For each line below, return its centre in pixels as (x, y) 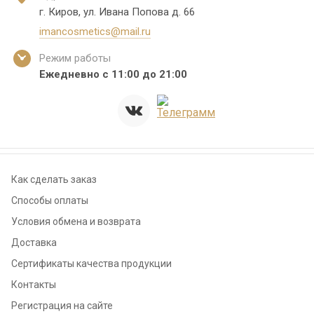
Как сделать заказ (54, 180)
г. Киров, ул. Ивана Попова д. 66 (117, 12)
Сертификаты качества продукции (91, 264)
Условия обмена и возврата (76, 222)
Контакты (34, 285)
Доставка (34, 243)
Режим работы (75, 59)
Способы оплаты (50, 201)
